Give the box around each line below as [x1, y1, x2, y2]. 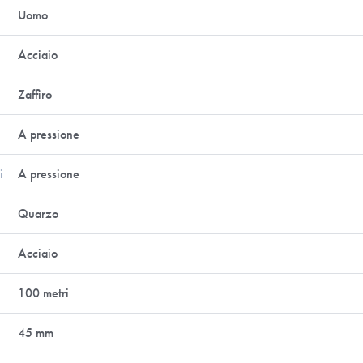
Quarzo [18, 205, 59, 222]
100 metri [18, 284, 70, 301]
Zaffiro [18, 86, 53, 103]
